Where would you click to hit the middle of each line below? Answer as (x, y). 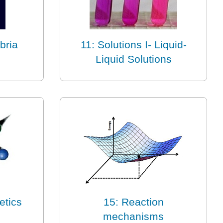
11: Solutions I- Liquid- (133, 45)
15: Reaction (133, 202)
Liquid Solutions (133, 59)
